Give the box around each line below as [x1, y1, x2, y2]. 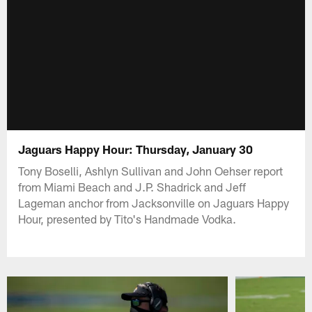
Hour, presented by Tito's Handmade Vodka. [18, 211, 237, 226]
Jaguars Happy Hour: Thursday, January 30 [18, 141, 253, 156]
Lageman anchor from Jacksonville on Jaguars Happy [18, 195, 290, 210]
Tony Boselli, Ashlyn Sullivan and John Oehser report [18, 163, 283, 178]
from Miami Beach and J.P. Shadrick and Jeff [18, 179, 247, 194]
